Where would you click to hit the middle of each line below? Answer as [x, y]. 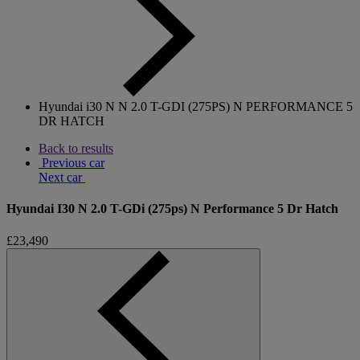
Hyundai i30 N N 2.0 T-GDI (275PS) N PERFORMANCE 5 [196, 106]
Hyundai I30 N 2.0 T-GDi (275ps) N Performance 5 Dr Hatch [172, 209]
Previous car [72, 163]
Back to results [76, 148]
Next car [62, 177]
